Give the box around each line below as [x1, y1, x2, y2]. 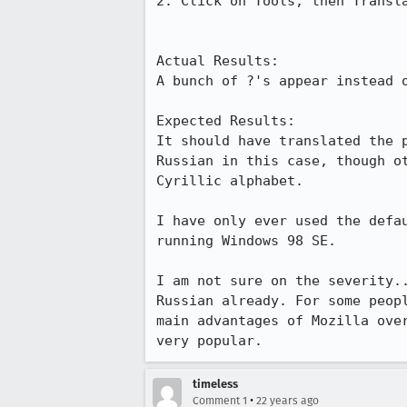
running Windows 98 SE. [156, 233, 336, 249]
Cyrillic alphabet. [156, 173, 303, 189]
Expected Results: [156, 113, 312, 129]
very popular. [156, 333, 263, 349]
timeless [193, 377, 238, 391]
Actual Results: [156, 53, 295, 69]
